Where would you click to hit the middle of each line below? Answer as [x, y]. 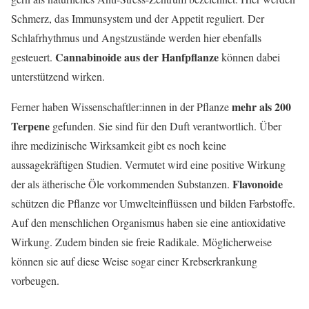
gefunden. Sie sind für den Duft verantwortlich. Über [166, 126]
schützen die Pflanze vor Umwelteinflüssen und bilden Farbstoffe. [153, 203]
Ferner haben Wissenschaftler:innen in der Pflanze [121, 107]
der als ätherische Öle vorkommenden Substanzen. [120, 184]
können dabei [249, 57]
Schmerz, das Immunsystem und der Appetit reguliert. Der [138, 19]
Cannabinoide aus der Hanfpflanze [137, 57]
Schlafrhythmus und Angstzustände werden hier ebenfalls [136, 38]
